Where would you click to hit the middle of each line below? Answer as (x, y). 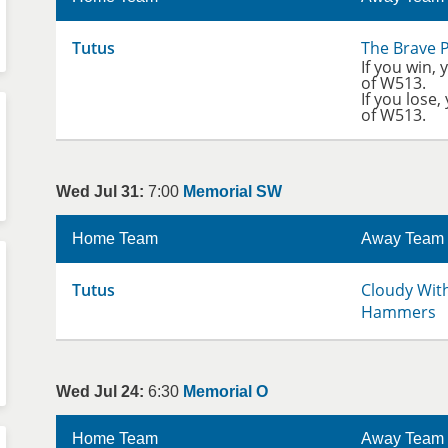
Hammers (398, 312)
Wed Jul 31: (100, 191)
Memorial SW (232, 191)
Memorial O (225, 391)
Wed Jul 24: (100, 391)
